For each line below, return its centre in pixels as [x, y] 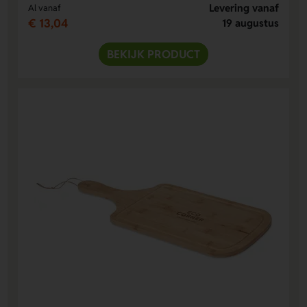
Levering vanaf [244, 8]
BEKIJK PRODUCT [153, 54]
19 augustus [250, 23]
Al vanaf [45, 8]
